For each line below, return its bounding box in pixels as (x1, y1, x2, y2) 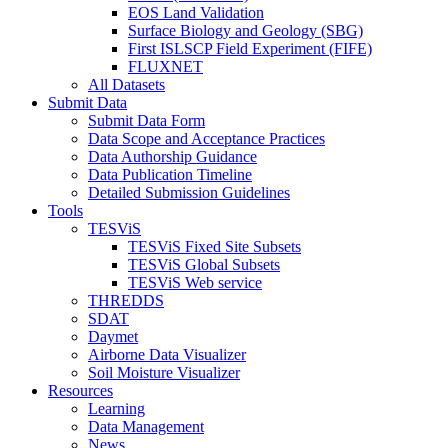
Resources (48, 381, 113, 399)
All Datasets (88, 75, 165, 93)
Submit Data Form (88, 111, 205, 129)
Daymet (88, 327, 138, 345)
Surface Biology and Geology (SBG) (128, 21, 363, 39)
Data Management (88, 417, 204, 435)
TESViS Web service (128, 273, 262, 291)
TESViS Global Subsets (128, 255, 280, 273)
